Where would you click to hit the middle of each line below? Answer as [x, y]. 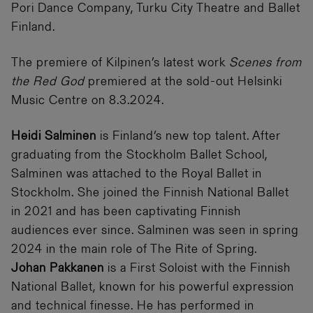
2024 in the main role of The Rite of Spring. [134, 250]
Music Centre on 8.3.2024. [88, 101]
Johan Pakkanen [58, 269]
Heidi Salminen [54, 137]
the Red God [50, 82]
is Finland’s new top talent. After [189, 137]
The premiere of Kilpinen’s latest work [120, 63]
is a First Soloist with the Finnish [197, 269]
